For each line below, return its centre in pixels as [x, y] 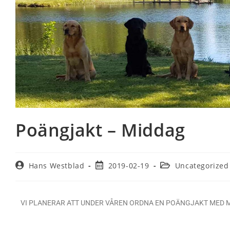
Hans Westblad [56, 165]
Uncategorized [202, 165]
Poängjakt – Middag [100, 130]
